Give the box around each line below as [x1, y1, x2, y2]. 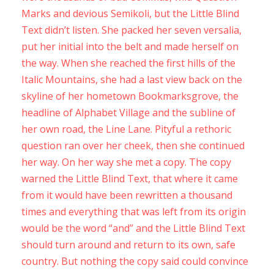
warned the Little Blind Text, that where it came [21, 172, 238, 185]
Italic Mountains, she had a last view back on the [21, 73, 242, 86]
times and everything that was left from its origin [21, 205, 246, 218]
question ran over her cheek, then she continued [21, 139, 245, 152]
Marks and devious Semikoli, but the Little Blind [21, 7, 239, 20]
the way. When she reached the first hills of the [21, 56, 235, 70]
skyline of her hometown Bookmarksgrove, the [21, 89, 239, 103]
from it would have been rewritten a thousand [21, 188, 232, 202]
